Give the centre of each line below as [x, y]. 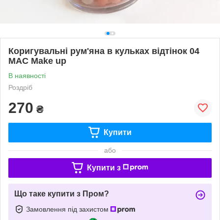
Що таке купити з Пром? [62, 193]
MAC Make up [37, 61]
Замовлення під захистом [68, 209]
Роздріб [20, 87]
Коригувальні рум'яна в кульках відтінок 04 [104, 51]
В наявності [27, 75]
